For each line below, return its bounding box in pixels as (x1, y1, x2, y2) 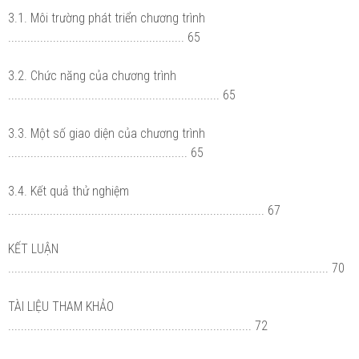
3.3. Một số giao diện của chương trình (8, 125, 205, 141)
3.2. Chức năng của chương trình (8, 67, 176, 83)
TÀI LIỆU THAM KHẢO (8, 298, 114, 314)
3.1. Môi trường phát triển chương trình (8, 10, 205, 26)
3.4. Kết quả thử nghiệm (8, 183, 129, 199)
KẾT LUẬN (8, 240, 58, 256)
